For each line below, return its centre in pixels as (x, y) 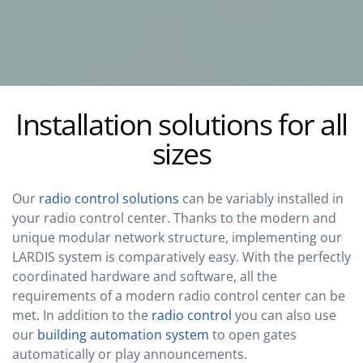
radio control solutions (109, 198)
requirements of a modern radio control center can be (179, 295)
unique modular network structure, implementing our (177, 237)
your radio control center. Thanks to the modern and (174, 218)
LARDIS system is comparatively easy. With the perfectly (181, 256)
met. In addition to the (82, 315)
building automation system (123, 334)
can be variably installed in (261, 198)
